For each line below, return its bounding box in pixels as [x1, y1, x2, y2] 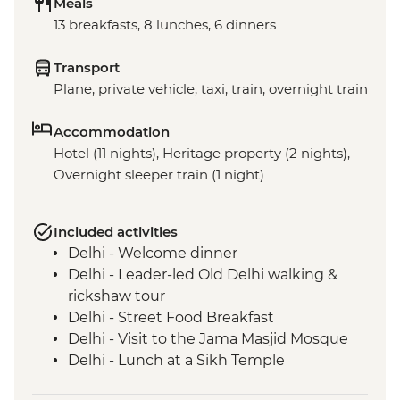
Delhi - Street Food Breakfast [68, 309, 274, 327]
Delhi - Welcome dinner [68, 245, 237, 262]
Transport [54, 59, 120, 77]
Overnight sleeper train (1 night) [54, 166, 264, 184]
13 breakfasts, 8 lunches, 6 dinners [54, 16, 276, 34]
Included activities [54, 223, 178, 241]
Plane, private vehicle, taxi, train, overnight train [54, 80, 368, 98]
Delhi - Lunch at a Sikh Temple [68, 352, 285, 370]
